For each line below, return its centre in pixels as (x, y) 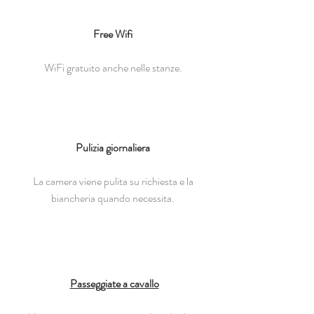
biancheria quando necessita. (113, 198)
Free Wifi (113, 34)
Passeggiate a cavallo (114, 284)
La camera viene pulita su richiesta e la (113, 181)
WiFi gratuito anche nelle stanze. (113, 68)
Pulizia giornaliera (113, 148)
